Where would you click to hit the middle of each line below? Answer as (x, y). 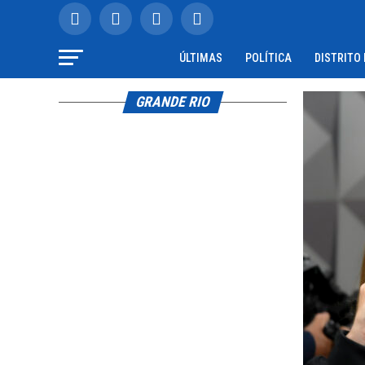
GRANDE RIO (173, 102)
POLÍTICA (268, 58)
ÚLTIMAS (201, 58)
